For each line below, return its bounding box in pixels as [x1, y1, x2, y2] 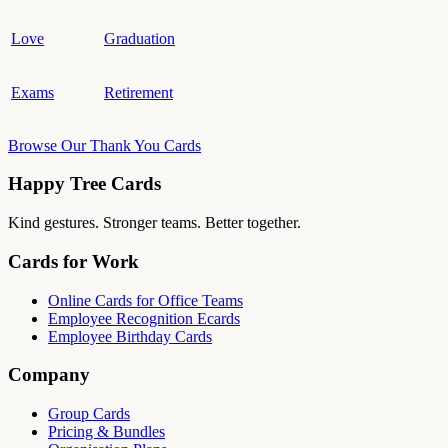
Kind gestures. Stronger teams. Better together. [8, 214, 301, 232]
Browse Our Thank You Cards [8, 136, 201, 154]
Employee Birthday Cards [48, 327, 212, 345]
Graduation [104, 29, 175, 47]
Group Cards [48, 404, 130, 422]
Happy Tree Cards [8, 173, 161, 195]
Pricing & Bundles [48, 422, 165, 440]
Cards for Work [8, 250, 139, 272]
